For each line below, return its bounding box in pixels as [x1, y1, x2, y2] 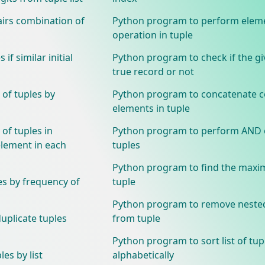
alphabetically [112, 248, 174, 261]
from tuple [112, 211, 160, 225]
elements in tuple [112, 101, 190, 115]
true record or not [112, 64, 194, 78]
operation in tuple [112, 28, 193, 41]
